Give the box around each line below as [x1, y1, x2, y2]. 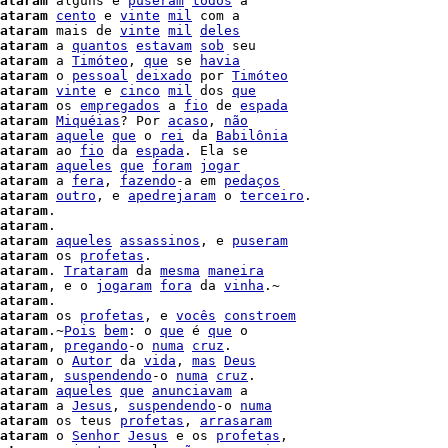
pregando [64, 338, 128, 353]
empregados [80, 98, 160, 113]
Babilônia [216, 128, 288, 143]
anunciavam [152, 383, 232, 398]
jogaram [96, 278, 152, 293]
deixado [136, 68, 192, 83]
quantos [72, 38, 128, 53]
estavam [136, 38, 192, 53]
